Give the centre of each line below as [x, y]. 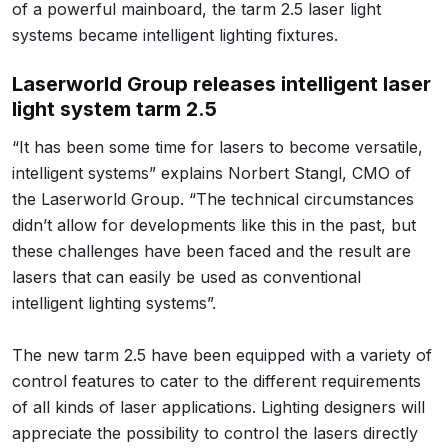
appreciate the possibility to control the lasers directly [215, 432]
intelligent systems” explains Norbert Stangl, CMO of [211, 172]
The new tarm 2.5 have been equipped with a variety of [222, 354]
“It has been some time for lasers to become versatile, [217, 146]
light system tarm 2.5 [114, 108]
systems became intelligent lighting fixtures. [175, 34]
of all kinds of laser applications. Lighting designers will [218, 406]
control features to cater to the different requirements [216, 380]
